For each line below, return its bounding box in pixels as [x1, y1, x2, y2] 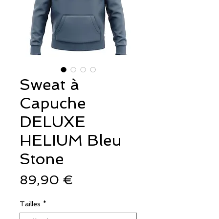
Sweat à [20, 75, 79, 94]
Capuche [20, 93, 86, 112]
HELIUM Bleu [20, 131, 122, 150]
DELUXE [20, 112, 86, 131]
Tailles [20, 199, 41, 208]
